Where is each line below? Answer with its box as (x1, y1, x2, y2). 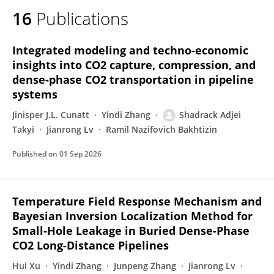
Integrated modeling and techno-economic (12, 43, 248, 57)
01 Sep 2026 (59, 149, 102, 159)
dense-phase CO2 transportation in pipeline (12, 72, 254, 87)
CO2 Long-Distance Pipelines (12, 238, 169, 253)
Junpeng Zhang (114, 260, 176, 272)
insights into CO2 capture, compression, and (12, 57, 256, 72)
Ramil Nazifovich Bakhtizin (106, 124, 217, 135)
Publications (36, 7, 128, 30)
